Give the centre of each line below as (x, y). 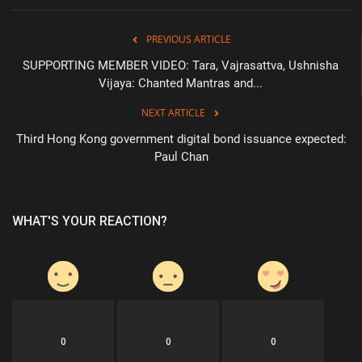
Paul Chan (181, 156)
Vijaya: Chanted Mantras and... (181, 83)
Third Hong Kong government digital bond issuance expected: (181, 139)
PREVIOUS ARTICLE (189, 39)
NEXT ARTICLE (173, 112)
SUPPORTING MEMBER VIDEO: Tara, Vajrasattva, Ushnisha (181, 65)
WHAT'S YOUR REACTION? (90, 221)
